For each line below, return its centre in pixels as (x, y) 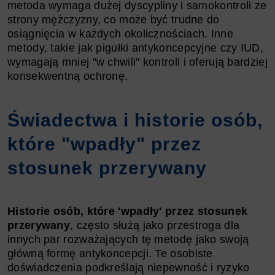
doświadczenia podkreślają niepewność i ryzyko (129, 267)
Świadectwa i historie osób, (135, 120)
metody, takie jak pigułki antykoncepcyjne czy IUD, (135, 48)
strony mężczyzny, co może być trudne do (114, 19)
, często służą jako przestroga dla (155, 225)
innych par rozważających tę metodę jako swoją (128, 239)
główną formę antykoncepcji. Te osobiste (110, 253)
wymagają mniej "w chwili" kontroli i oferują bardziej (137, 62)
